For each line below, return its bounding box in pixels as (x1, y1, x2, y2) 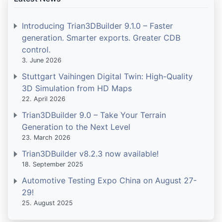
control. (22, 44, 51, 55)
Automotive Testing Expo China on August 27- (22, 175, 197, 186)
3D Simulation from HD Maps (22, 83, 132, 93)
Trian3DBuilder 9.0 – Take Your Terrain (22, 110, 166, 120)
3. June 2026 (22, 56, 61, 64)
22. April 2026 (22, 95, 65, 103)
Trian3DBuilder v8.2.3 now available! (22, 149, 159, 159)
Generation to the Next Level (22, 122, 130, 132)
